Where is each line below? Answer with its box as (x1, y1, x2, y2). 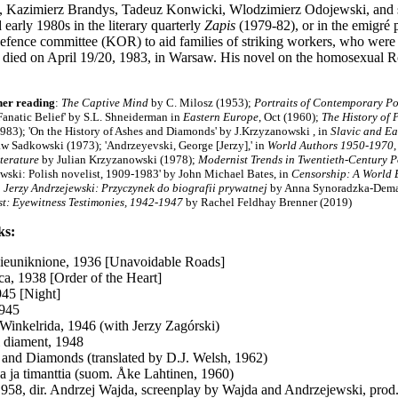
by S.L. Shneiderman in (68, 110, 183, 123)
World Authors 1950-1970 (267, 139, 394, 152)
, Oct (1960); (259, 110, 322, 123)
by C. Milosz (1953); (148, 96, 254, 109)
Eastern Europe (183, 110, 259, 123)
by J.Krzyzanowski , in (219, 124, 330, 138)
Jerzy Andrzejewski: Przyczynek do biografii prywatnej (4, 181, 267, 195)
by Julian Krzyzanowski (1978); (39, 153, 198, 166)
